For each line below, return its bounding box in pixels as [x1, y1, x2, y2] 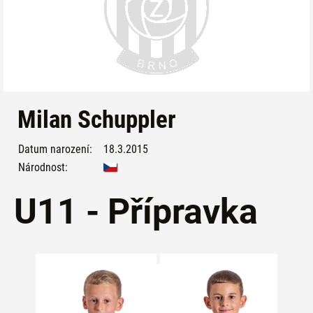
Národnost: [18, 161, 68, 174]
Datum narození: [18, 143, 92, 156]
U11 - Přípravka [14, 191, 258, 232]
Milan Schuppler [17, 105, 176, 134]
